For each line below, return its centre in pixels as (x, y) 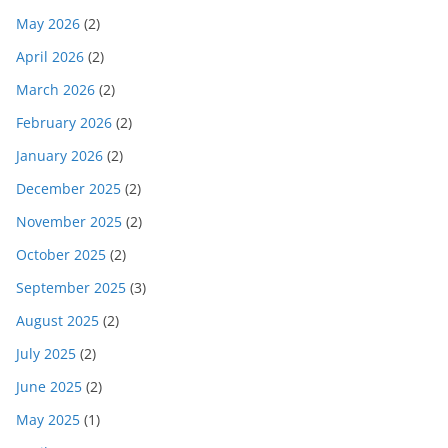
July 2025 (46, 354)
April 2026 (50, 57)
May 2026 (48, 24)
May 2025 (48, 420)
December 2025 (68, 189)
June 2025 (49, 387)
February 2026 (64, 123)
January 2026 (59, 156)
